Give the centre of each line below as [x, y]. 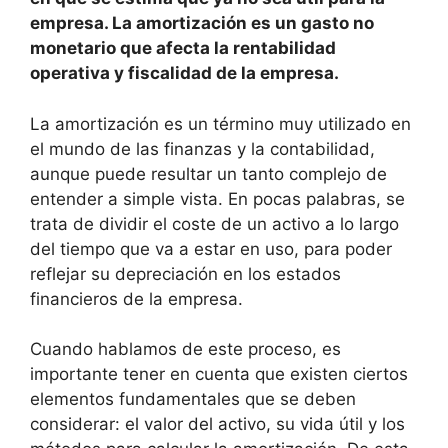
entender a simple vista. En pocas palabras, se [217, 198]
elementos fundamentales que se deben [193, 399]
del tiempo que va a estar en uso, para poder [211, 248]
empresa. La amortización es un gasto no [202, 23]
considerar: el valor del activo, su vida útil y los [217, 424]
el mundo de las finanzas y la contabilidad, [202, 148]
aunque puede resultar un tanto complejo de [208, 173]
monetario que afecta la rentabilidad [183, 48]
